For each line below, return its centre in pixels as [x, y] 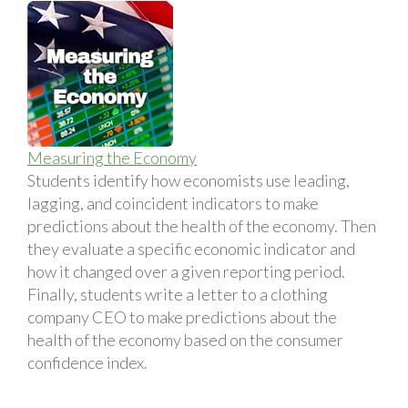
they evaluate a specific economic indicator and [191, 248]
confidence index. [87, 362]
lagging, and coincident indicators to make [173, 203]
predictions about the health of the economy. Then [202, 225]
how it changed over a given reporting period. [186, 271]
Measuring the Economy [112, 157]
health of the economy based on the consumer [185, 339]
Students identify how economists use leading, [189, 180]
